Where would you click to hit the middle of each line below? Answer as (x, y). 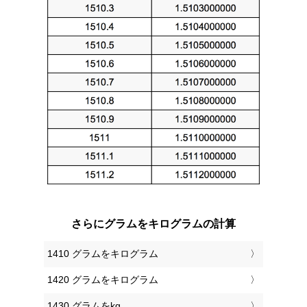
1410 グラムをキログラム (103, 254)
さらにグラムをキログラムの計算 (153, 224)
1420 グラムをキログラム (103, 280)
